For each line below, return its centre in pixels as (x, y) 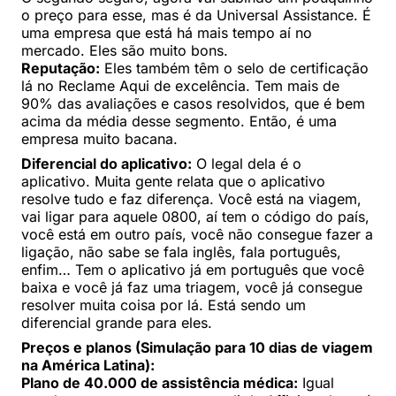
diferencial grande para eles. (117, 322)
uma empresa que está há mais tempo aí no (167, 32)
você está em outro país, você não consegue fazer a (197, 234)
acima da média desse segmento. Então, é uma (179, 121)
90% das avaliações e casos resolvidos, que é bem (193, 103)
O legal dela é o (247, 163)
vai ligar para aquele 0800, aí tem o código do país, (195, 216)
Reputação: (61, 68)
